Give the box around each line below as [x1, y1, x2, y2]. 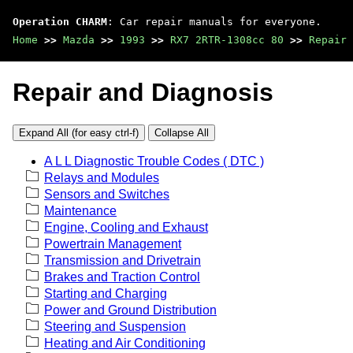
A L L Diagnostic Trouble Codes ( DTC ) [44, 154, 264, 168]
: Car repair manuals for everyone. [107, 16, 321, 28]
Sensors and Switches [44, 187, 169, 201]
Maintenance [44, 203, 117, 217]
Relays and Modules [44, 170, 159, 184]
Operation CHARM [13, 16, 107, 28]
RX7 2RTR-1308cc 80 [170, 34, 284, 46]
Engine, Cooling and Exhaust [44, 220, 208, 234]
